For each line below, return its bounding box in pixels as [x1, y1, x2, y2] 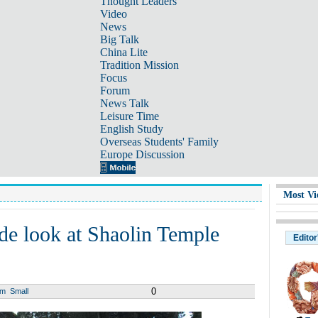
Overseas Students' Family [99, 136, 219, 148]
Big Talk [99, 33, 139, 45]
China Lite [99, 46, 148, 58]
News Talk [99, 97, 149, 109]
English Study [99, 123, 163, 135]
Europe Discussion [99, 148, 185, 160]
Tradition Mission [99, 59, 179, 71]
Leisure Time [99, 110, 159, 122]
